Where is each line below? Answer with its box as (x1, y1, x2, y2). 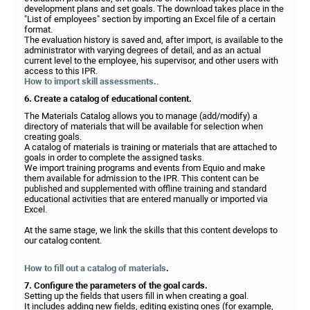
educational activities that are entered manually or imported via (24, 194, 268, 204)
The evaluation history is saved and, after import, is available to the (24, 35, 283, 45)
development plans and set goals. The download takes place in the (24, 3, 284, 14)
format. (24, 24, 53, 35)
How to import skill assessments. (24, 76, 156, 86)
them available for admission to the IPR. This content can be (24, 173, 259, 183)
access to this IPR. (24, 66, 98, 76)
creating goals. (24, 131, 82, 142)
